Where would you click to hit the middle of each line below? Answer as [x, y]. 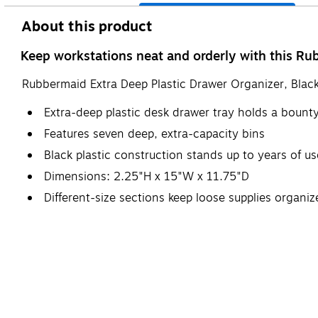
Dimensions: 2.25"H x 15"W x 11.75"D [147, 176]
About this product [87, 26]
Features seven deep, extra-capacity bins [154, 134]
